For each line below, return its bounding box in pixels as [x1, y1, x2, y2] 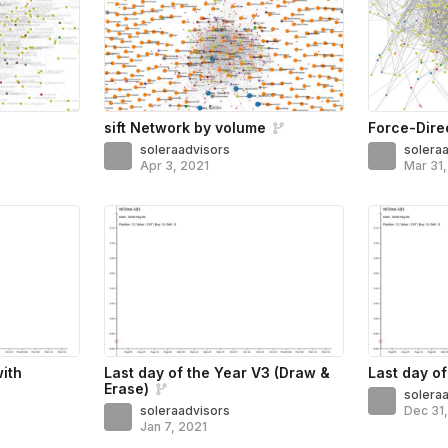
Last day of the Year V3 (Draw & [104, 363, 331, 381]
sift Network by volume [104, 118, 267, 136]
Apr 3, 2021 [140, 157, 210, 173]
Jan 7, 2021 [140, 418, 208, 434]
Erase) [104, 379, 150, 397]
